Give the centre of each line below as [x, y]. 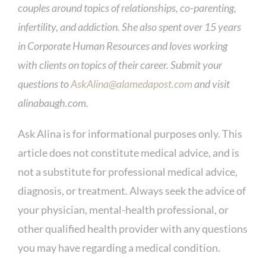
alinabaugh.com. [53, 102]
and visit [211, 83]
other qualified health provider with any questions [132, 228]
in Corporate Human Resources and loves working [122, 45]
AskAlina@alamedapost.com [131, 83]
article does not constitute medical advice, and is [128, 152]
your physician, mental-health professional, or [123, 209]
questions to [44, 83]
